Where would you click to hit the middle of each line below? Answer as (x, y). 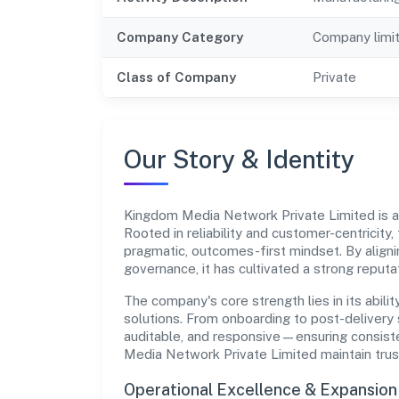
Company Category (180, 37)
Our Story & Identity (239, 159)
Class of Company (176, 77)
